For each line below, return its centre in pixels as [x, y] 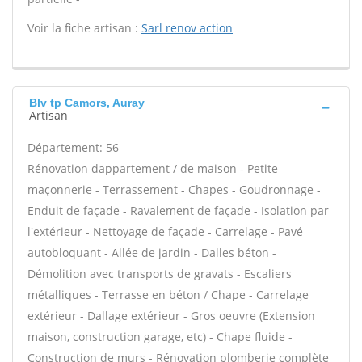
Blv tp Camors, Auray [87, 103]
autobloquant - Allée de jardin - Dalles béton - [152, 253]
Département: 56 [73, 147]
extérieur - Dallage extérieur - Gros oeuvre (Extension [171, 316]
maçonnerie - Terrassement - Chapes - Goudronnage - [174, 189]
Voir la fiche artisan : [84, 28]
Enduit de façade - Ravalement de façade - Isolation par [178, 210]
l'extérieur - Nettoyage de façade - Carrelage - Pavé [165, 232]
